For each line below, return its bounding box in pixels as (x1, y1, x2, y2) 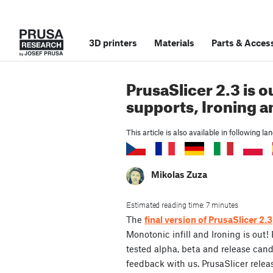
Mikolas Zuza (151, 169, 207, 180)
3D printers (89, 37, 137, 48)
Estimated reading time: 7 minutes (126, 200, 238, 210)
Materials (154, 37, 194, 48)
